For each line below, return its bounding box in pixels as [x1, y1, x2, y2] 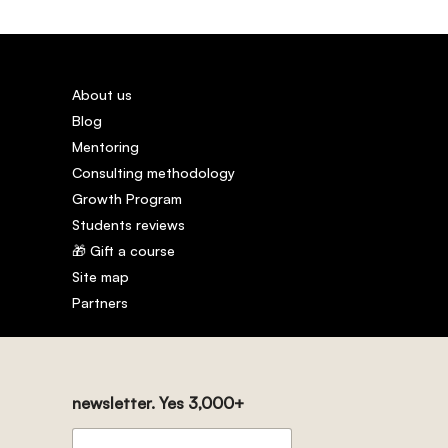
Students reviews [72, 216, 185, 233]
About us [72, 86, 132, 103]
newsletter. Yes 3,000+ [72, 392, 244, 413]
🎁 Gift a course [72, 242, 175, 259]
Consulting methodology [72, 164, 235, 181]
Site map [72, 268, 129, 285]
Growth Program [72, 190, 182, 207]
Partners [72, 294, 128, 311]
